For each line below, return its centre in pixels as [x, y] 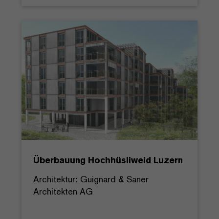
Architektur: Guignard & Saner [91, 179]
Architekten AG [63, 191]
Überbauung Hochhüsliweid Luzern [108, 160]
